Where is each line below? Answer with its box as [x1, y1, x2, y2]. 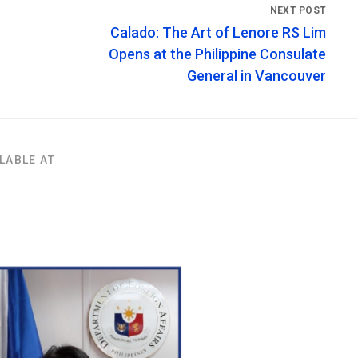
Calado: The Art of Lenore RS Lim [110, 24, 326, 42]
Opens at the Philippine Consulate [109, 46, 326, 63]
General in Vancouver [187, 67, 326, 85]
